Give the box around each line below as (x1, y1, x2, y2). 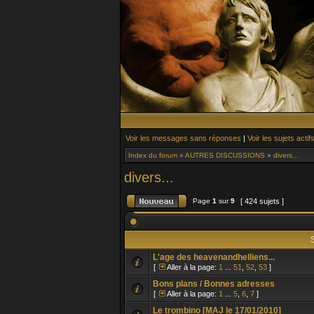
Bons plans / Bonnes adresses (153, 279, 275, 289)
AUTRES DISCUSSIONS (185, 151, 265, 159)
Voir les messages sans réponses (125, 134, 241, 142)
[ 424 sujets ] (238, 197, 286, 205)
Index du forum (128, 151, 177, 159)
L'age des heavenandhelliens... (153, 252, 275, 262)
